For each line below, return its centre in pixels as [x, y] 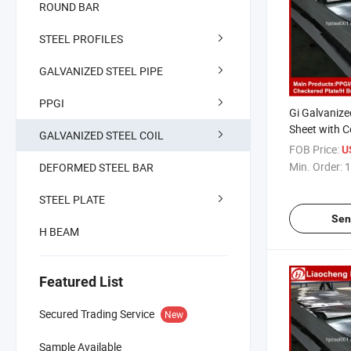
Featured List [81, 281]
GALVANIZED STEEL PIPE [101, 71]
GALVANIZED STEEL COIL [101, 135]
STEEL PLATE [72, 199]
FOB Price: [314, 150]
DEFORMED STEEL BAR [96, 167]
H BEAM [59, 231]
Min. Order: [316, 167]
